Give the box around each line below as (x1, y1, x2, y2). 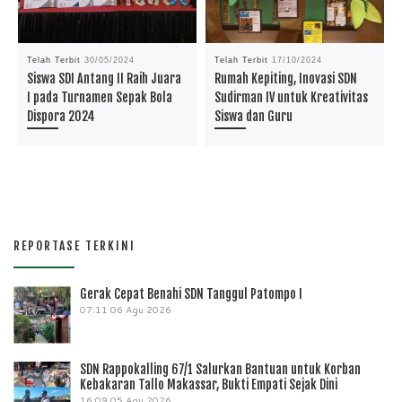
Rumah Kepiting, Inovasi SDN (214, 70, 358, 86)
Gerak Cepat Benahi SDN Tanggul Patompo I (80, 286, 302, 302)
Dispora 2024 (27, 108, 96, 124)
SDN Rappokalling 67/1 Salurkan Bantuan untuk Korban (80, 362, 361, 378)
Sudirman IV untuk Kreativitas (214, 89, 369, 105)
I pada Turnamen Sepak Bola (27, 89, 173, 105)
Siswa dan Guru (214, 108, 293, 124)
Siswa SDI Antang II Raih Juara (27, 70, 182, 86)
